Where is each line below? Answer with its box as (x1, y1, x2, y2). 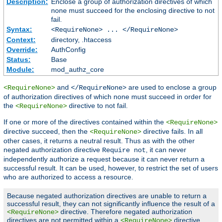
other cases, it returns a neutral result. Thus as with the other (3, 136, 195, 145)
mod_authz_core (51, 65, 104, 73)
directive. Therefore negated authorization (58, 207, 192, 216)
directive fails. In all (141, 127, 203, 135)
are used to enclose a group (126, 83, 217, 91)
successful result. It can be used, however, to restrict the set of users (3, 164, 218, 172)
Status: (6, 55, 31, 63)
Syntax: (6, 25, 32, 33)
